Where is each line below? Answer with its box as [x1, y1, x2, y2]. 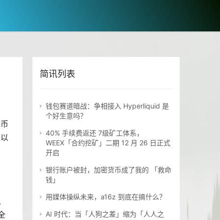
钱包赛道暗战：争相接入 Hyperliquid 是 [46, 102, 169, 110]
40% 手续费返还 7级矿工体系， [46, 129, 143, 137]
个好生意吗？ [46, 111, 87, 120]
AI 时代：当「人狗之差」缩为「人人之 [46, 210, 164, 219]
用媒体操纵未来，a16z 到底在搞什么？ [46, 192, 166, 201]
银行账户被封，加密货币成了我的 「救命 [46, 165, 171, 174]
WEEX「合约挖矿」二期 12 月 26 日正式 [46, 138, 170, 147]
